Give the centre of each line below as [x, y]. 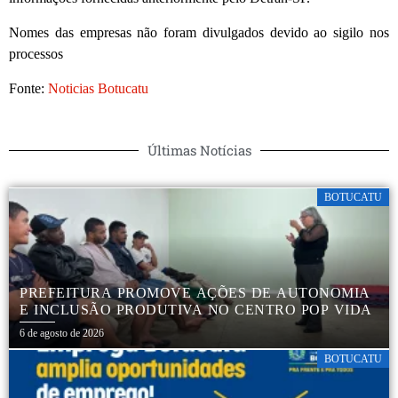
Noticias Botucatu [98, 88]
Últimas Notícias [199, 150]
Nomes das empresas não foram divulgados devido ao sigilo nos [199, 32]
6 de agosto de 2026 [62, 333]
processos [36, 53]
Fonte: [28, 88]
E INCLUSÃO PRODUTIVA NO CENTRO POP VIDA [196, 309]
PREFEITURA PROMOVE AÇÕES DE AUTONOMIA [195, 292]
